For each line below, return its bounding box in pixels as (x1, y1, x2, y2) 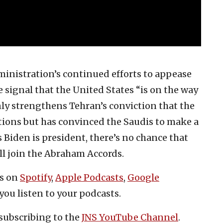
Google (127, 172, 159, 183)
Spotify (20, 172, 51, 183)
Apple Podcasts (55, 172, 123, 183)
